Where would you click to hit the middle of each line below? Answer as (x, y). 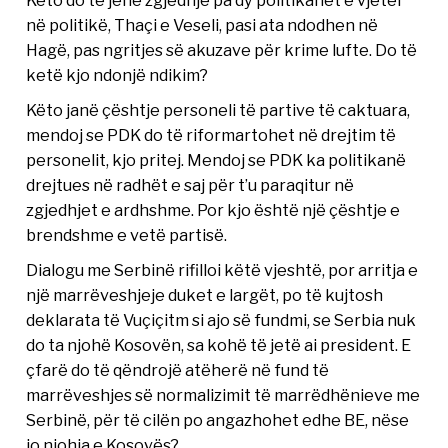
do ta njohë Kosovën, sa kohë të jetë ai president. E (219, 344)
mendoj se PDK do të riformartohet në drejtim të (211, 134)
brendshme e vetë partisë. (127, 234)
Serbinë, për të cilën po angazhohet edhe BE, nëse (218, 419)
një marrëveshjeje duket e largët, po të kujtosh (205, 294)
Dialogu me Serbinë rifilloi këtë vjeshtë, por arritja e (222, 269)
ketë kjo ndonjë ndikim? (117, 74)
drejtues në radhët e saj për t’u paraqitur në (190, 184)
